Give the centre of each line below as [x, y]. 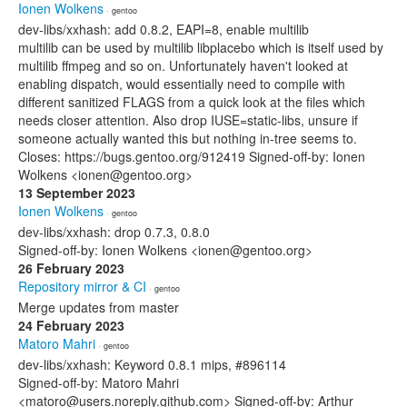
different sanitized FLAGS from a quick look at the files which [192, 102]
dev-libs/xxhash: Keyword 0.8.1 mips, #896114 [152, 364]
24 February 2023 [71, 325]
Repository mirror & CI [82, 286]
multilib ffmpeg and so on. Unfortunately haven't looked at [183, 65]
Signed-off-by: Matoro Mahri [99, 382]
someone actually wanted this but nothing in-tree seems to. [188, 138]
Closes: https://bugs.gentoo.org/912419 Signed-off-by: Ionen [192, 156]
